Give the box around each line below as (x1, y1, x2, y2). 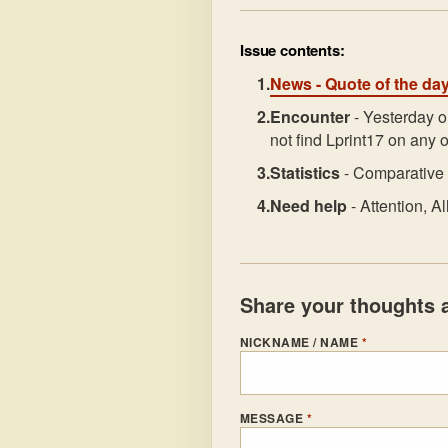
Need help (270, 194, 348, 217)
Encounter (270, 105, 351, 128)
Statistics (270, 161, 341, 184)
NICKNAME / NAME (240, 333, 362, 351)
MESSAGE (240, 409, 307, 427)
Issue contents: (240, 39, 345, 61)
